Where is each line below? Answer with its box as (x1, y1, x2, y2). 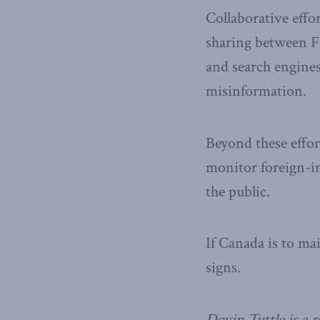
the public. (206, 181, 270, 202)
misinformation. (206, 81, 306, 102)
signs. (206, 257, 241, 279)
